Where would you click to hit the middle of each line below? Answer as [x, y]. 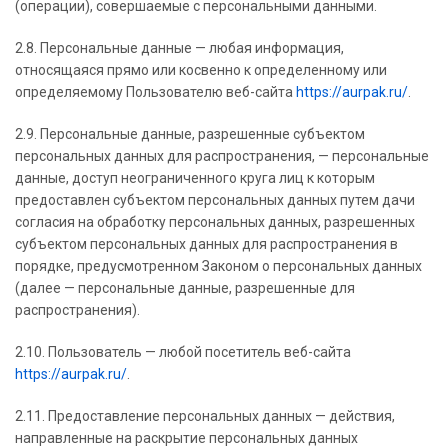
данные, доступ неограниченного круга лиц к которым [195, 178]
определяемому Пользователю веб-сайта [155, 92]
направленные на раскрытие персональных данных [186, 438]
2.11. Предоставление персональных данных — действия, [205, 416]
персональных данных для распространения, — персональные [222, 156]
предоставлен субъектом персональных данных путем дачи [215, 200]
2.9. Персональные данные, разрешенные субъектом [190, 134]
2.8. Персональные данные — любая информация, [179, 48]
